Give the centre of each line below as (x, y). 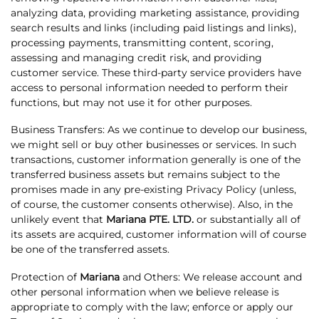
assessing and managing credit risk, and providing (136, 57)
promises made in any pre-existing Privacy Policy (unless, (153, 190)
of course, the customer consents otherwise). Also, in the (152, 205)
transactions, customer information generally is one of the (156, 160)
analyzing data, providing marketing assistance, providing (155, 12)
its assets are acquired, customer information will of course (158, 235)
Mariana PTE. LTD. (150, 220)
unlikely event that (58, 220)
